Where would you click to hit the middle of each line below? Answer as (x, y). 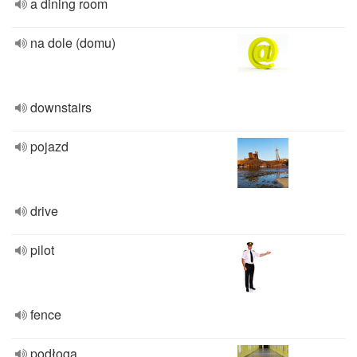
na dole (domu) (73, 43)
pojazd (49, 146)
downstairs (61, 107)
